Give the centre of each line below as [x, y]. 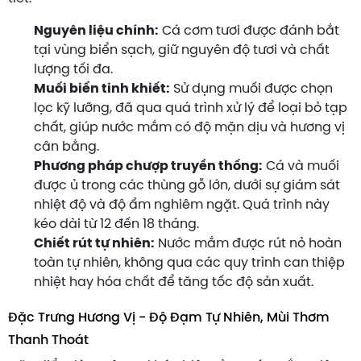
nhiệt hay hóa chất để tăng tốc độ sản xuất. [174, 282]
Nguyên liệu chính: [96, 31]
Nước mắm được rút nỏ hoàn [248, 243]
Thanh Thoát [48, 340]
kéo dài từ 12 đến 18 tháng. [116, 224]
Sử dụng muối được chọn [251, 89]
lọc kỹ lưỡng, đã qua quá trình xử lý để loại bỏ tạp [191, 108]
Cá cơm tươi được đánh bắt [249, 31]
